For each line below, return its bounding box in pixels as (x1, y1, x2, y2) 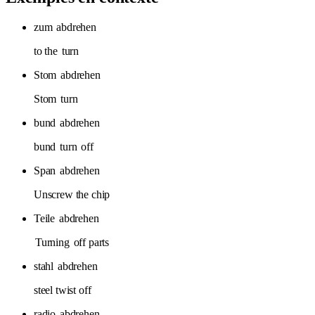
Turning (35, 236, 70, 248)
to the (34, 44, 60, 57)
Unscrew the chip (34, 188, 110, 200)
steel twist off (34, 283, 91, 296)
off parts (70, 236, 110, 248)
